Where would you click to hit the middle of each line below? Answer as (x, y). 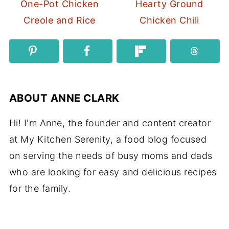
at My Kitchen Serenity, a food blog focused (108, 140)
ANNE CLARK (85, 98)
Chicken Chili (169, 20)
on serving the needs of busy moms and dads (111, 156)
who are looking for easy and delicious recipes (113, 172)
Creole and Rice (60, 20)
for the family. (40, 189)
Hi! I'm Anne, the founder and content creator (110, 123)
